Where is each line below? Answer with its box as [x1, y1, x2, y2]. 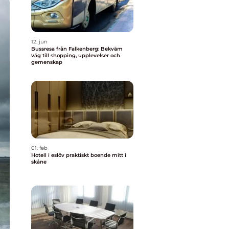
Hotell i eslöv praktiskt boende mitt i [31, 152, 66, 158]
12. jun [31, 38, 48, 45]
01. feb [31, 145, 48, 151]
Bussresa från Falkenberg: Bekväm [31, 45, 123, 52]
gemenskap [31, 59, 62, 65]
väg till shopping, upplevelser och [31, 52, 120, 59]
